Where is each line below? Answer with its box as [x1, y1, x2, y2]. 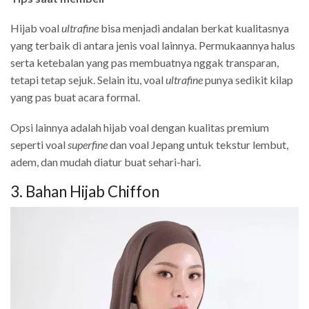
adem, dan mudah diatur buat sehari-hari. [10, 154, 201, 168]
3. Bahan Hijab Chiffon [10, 182, 159, 201]
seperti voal [10, 137, 68, 151]
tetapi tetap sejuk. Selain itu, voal [10, 73, 166, 87]
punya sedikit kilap [203, 73, 293, 87]
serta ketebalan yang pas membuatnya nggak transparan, [10, 56, 279, 70]
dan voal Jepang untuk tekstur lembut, [108, 137, 288, 151]
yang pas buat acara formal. [10, 90, 140, 104]
